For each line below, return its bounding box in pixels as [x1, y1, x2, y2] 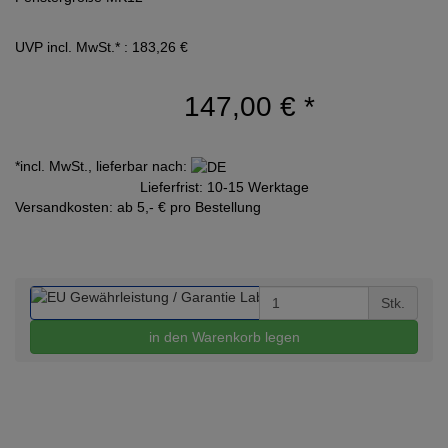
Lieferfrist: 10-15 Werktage [139, 178, 309, 195]
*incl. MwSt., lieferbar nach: [15, 157, 191, 174]
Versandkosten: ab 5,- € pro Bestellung [15, 198, 261, 215]
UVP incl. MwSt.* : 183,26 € [15, 38, 188, 55]
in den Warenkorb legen [148, 328, 300, 345]
